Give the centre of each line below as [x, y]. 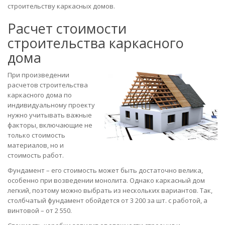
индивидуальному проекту [51, 105]
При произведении [38, 75]
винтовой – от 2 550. [40, 210]
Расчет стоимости [67, 28]
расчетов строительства [48, 85]
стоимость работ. [36, 155]
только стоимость [36, 135]
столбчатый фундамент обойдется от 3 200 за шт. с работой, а [107, 200]
